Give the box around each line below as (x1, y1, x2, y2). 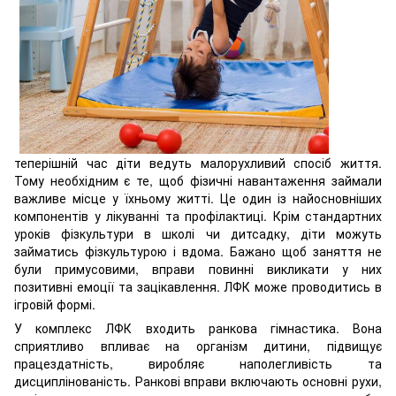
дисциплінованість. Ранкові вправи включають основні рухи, (14, 371, 382, 390)
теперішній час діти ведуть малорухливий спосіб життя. (14, 153, 382, 171)
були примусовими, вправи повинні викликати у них (14, 259, 382, 278)
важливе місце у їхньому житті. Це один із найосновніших (14, 188, 382, 207)
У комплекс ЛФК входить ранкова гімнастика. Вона (14, 318, 382, 337)
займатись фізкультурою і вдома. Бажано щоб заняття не (14, 241, 382, 260)
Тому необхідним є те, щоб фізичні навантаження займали (14, 171, 382, 189)
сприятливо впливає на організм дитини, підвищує (14, 336, 382, 354)
